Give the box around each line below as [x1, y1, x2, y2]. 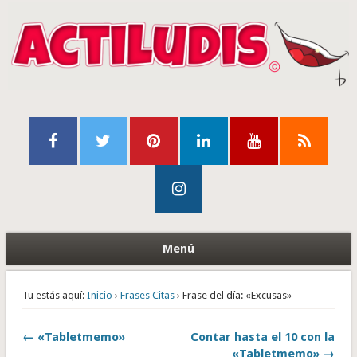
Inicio [86, 289, 112, 302]
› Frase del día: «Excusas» [174, 289, 292, 302]
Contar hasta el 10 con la [190, 330, 335, 345]
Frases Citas [120, 289, 175, 302]
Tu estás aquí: [22, 289, 84, 302]
